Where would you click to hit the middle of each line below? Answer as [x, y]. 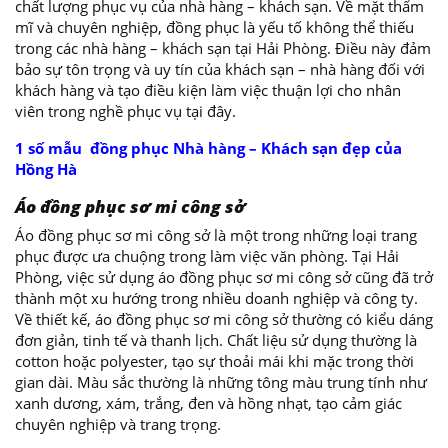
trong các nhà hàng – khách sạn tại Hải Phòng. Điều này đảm [223, 48]
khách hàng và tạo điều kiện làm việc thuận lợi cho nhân [208, 90]
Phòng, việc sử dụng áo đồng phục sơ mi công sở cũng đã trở [224, 277]
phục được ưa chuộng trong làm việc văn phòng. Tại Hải [207, 256]
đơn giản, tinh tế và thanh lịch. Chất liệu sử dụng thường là [216, 340]
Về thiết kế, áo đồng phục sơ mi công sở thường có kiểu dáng [224, 319]
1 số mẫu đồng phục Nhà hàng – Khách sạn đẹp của [208, 148]
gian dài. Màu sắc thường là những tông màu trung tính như [221, 382]
